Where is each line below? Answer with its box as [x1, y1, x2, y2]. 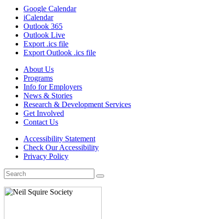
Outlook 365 [23, 22, 63, 31]
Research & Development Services [23, 100, 131, 109]
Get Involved [23, 109, 64, 118]
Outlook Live [23, 31, 65, 40]
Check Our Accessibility [23, 143, 99, 152]
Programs [23, 74, 53, 83]
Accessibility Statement [23, 134, 95, 143]
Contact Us [23, 118, 58, 127]
